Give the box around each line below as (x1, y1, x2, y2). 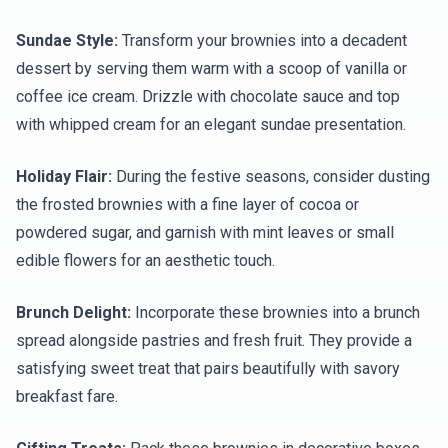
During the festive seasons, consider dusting (112, 167, 430, 186)
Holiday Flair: (16, 167, 112, 186)
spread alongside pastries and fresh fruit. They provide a (16, 331, 412, 350)
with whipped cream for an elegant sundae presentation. (16, 115, 406, 134)
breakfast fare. (16, 387, 118, 406)
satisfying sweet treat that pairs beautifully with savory (16, 359, 400, 378)
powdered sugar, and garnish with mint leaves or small (16, 223, 394, 242)
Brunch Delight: (16, 303, 131, 322)
